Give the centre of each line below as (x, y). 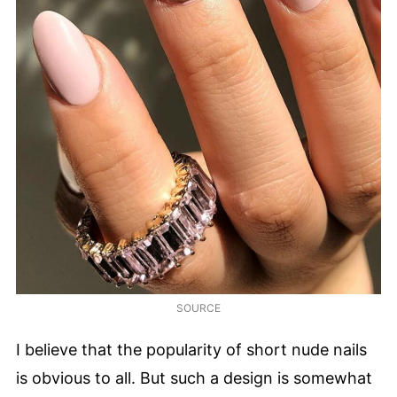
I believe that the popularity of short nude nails (191, 350)
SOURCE (198, 307)
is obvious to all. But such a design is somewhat (194, 378)
